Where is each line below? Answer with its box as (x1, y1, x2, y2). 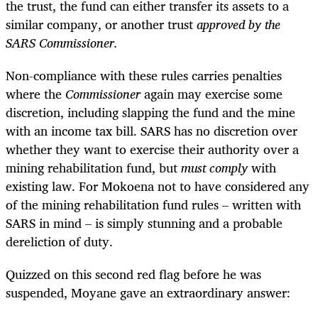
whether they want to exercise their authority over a (6, 138, 299, 160)
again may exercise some (141, 83, 283, 105)
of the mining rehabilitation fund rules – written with (6, 194, 301, 216)
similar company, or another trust (6, 13, 197, 35)
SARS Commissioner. (6, 32, 118, 54)
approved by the (197, 13, 280, 35)
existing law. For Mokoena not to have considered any (6, 175, 309, 197)
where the (6, 83, 65, 105)
